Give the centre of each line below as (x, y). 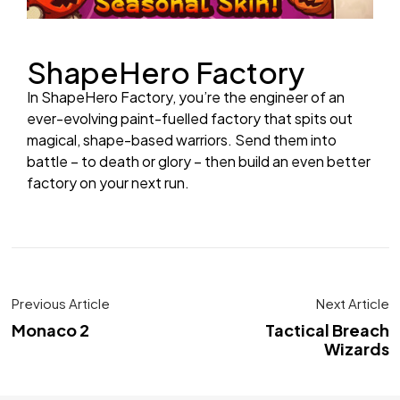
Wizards (356, 348)
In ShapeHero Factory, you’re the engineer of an (186, 96)
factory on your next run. (108, 182)
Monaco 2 (50, 329)
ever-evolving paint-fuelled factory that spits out (190, 118)
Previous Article (60, 303)
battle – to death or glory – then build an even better (199, 161)
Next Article (352, 303)
